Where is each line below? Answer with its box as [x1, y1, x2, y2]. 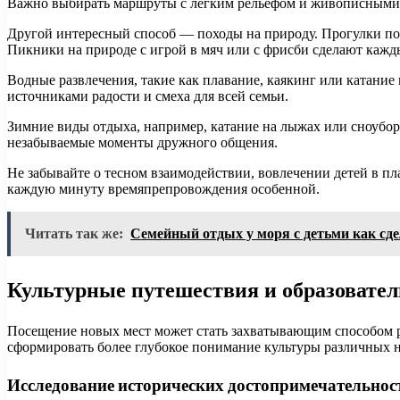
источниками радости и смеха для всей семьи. [7, 88, 288, 104]
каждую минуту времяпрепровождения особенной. [7, 181, 320, 197]
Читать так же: [25, 226, 123, 242]
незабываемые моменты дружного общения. [7, 135, 278, 151]
